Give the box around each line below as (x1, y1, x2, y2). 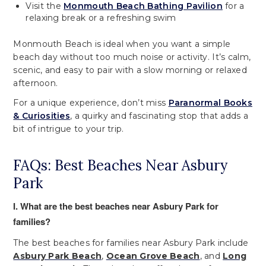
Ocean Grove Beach (106, 251, 200, 262)
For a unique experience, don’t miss (13, 97, 169, 109)
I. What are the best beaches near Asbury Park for (13, 199, 219, 213)
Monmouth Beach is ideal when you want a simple (13, 38, 231, 49)
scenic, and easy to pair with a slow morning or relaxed (13, 64, 247, 75)
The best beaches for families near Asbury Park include (13, 237, 249, 249)
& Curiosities (13, 110, 71, 122)
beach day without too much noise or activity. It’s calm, (13, 51, 251, 62)
